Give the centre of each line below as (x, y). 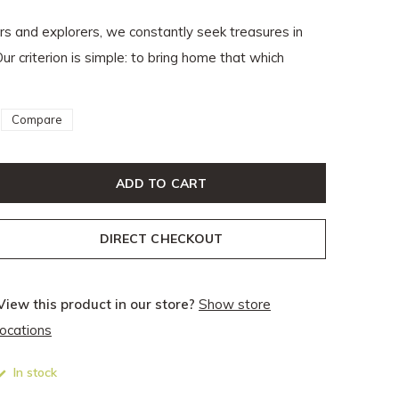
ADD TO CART (161, 183)
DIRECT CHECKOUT (161, 239)
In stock (33, 372)
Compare (37, 119)
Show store (235, 304)
